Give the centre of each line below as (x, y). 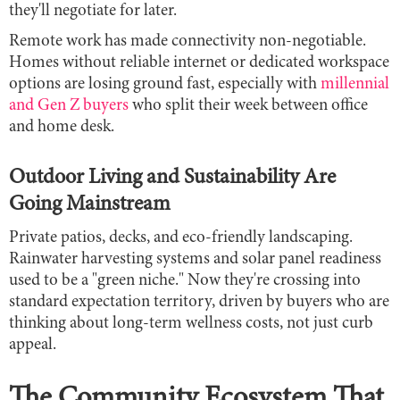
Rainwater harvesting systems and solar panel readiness (195, 259)
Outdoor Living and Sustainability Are (172, 178)
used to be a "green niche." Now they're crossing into (185, 280)
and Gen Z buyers (69, 105)
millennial (355, 84)
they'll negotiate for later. (93, 11)
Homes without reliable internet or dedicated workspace (199, 62)
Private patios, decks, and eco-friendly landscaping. (181, 237)
